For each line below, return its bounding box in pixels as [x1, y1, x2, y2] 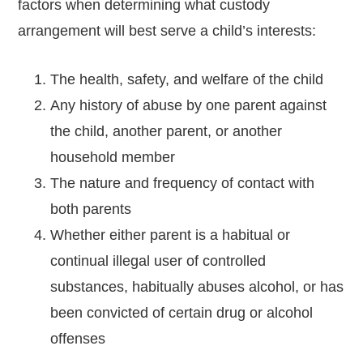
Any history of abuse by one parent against [50, 96, 327, 113]
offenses [50, 330, 106, 347]
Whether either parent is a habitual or [50, 226, 291, 243]
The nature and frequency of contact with [50, 174, 315, 191]
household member [50, 148, 176, 165]
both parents [50, 200, 132, 217]
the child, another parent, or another [50, 122, 283, 139]
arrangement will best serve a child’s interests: [18, 22, 317, 39]
